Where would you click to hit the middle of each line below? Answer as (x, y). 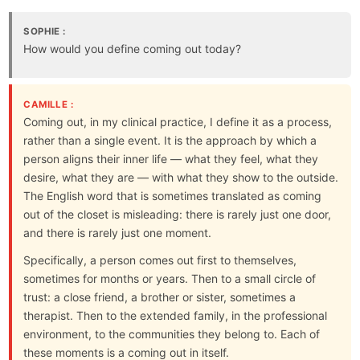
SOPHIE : (45, 31)
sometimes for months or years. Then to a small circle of (170, 278)
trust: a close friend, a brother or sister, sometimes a (160, 297)
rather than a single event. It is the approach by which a (170, 140)
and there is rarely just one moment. (118, 232)
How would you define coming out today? (133, 48)
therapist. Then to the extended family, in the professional (176, 315)
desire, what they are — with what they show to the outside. (181, 177)
